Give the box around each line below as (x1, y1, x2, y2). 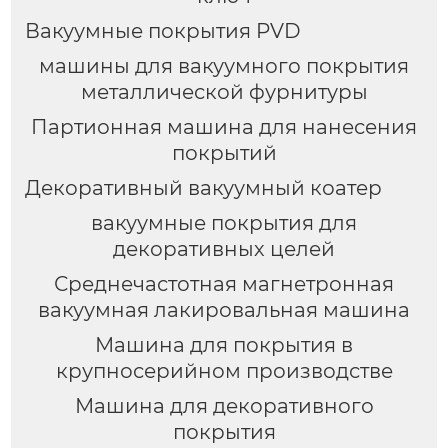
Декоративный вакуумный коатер (24, 175, 382, 200)
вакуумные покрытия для (91, 210, 357, 235)
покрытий (171, 140, 277, 165)
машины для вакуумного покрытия (39, 53, 409, 78)
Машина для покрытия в (95, 332, 353, 357)
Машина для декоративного (74, 393, 374, 418)
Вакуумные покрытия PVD (24, 19, 301, 44)
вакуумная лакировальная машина (38, 297, 410, 322)
